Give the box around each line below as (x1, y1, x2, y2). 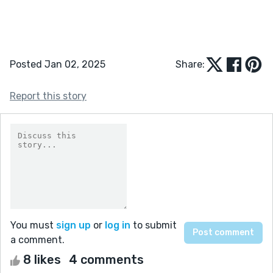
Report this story (10, 90, 87, 102)
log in (105, 219, 130, 231)
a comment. (10, 233, 65, 246)
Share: (175, 58, 205, 70)
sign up (56, 219, 91, 231)
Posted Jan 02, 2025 (10, 58, 105, 70)
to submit (130, 219, 177, 231)
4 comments (69, 252, 144, 267)
